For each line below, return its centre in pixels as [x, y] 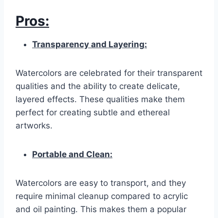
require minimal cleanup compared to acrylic [102, 196]
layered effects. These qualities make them [100, 100]
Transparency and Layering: [90, 45]
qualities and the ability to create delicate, [98, 86]
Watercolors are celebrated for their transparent [109, 73]
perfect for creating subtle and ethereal [93, 113]
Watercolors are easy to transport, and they [101, 183]
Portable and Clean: [72, 154]
